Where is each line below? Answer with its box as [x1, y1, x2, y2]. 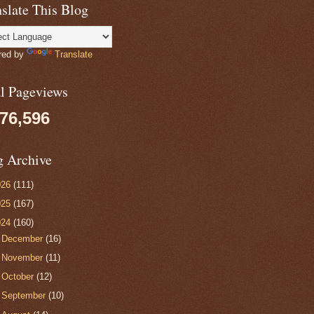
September [1, 290, 49, 301]
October [1, 271, 37, 282]
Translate [55, 49, 93, 60]
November [1, 252, 46, 263]
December [1, 233, 46, 244]
